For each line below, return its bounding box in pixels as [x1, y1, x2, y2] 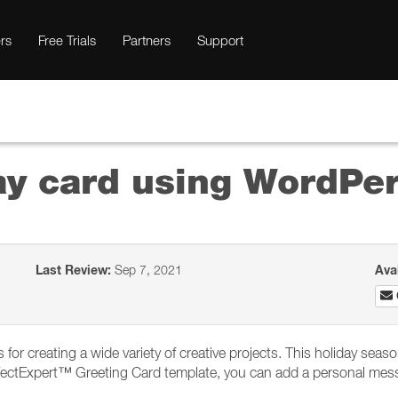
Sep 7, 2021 [111, 262, 183, 277]
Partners [123, 32, 171, 48]
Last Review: [36, 262, 112, 278]
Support [197, 32, 243, 48]
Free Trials [38, 32, 96, 48]
